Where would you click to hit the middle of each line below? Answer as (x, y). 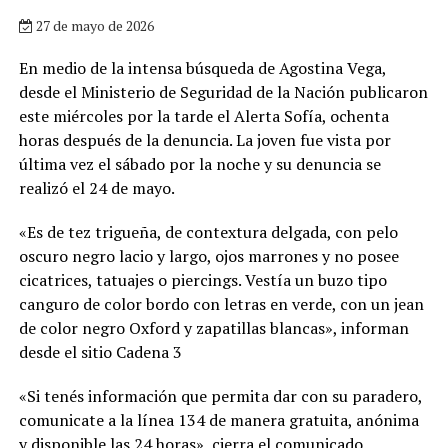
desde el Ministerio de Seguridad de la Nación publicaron (223, 91)
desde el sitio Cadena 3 (100, 351)
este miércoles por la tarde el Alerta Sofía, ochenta (203, 115)
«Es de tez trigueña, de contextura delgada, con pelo (208, 231)
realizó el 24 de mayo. (96, 187)
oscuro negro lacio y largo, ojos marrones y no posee (208, 255)
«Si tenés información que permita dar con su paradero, (220, 395)
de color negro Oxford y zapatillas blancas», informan (213, 327)
